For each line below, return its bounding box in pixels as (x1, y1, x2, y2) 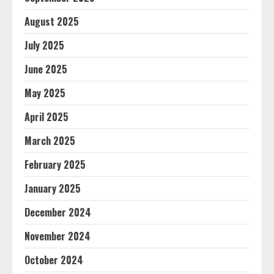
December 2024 (24, 205, 91, 220)
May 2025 (24, 86, 65, 100)
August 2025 (24, 14, 79, 29)
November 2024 (24, 229, 91, 243)
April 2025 (24, 109, 68, 124)
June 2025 (24, 62, 67, 76)
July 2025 (24, 38, 64, 53)
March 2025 (24, 133, 75, 148)
